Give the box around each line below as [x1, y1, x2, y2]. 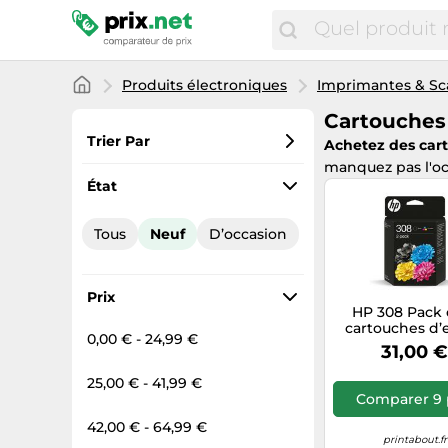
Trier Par [87, 132, 150, 150]
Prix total [92, 234, 157, 252]
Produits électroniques [122, 76, 287, 94]
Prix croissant [92, 201, 189, 219]
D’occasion [209, 225, 287, 243]
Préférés [92, 168, 153, 186]
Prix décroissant [92, 267, 208, 285]
